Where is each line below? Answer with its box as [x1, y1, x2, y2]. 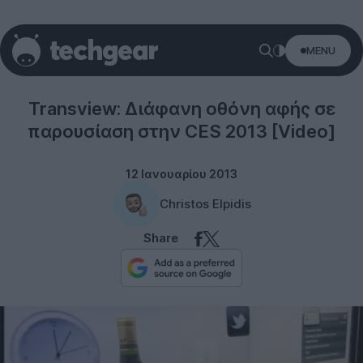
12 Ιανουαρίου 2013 [126, 167, 237, 181]
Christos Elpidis [159, 196, 251, 211]
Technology [153, 56, 210, 68]
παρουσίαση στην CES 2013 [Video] [28, 121, 335, 142]
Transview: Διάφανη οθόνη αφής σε [28, 98, 335, 119]
